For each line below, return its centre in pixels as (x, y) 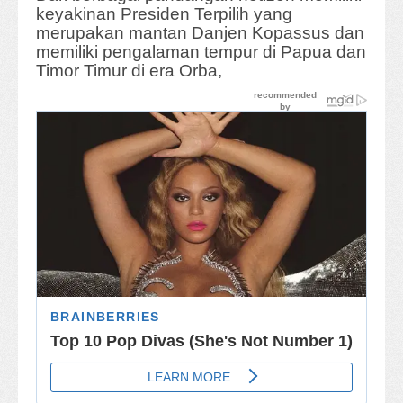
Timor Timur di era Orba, (129, 71)
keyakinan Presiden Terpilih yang (164, 14)
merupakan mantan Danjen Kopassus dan (200, 33)
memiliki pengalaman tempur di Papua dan (201, 52)
